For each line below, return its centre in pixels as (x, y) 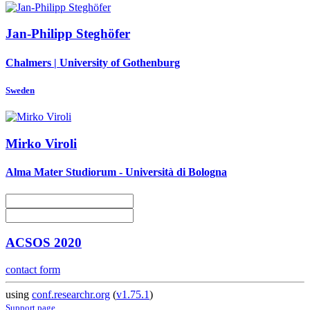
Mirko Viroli (41, 143)
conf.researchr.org (71, 294)
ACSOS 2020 (44, 243)
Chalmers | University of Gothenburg (93, 62)
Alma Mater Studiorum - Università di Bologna (116, 172)
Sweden (20, 90)
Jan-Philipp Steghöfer (68, 34)
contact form (33, 269)
